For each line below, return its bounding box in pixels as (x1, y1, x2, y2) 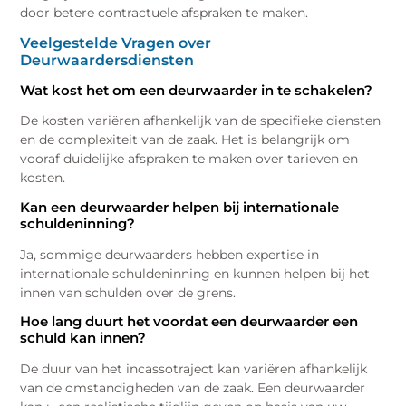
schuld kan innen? (20, 329, 147, 347)
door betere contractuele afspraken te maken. (20, 5, 309, 22)
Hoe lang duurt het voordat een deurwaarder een (20, 313, 359, 331)
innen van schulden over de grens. (20, 284, 237, 301)
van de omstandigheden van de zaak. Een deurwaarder (20, 379, 366, 396)
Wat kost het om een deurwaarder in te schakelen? (20, 81, 373, 99)
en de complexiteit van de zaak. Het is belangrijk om (20, 131, 351, 149)
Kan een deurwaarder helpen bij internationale (20, 198, 340, 217)
